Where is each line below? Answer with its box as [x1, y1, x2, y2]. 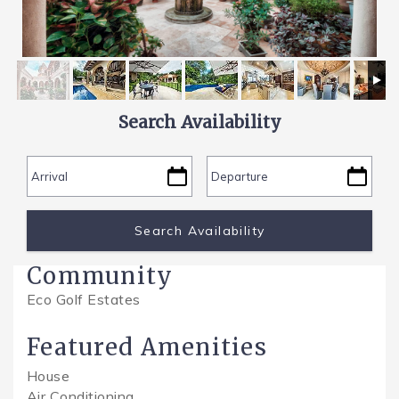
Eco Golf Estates [27, 289, 141, 308]
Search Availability [118, 111, 281, 134]
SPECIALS [13, 36, 105, 56]
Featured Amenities [27, 332, 268, 362]
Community [27, 261, 174, 290]
